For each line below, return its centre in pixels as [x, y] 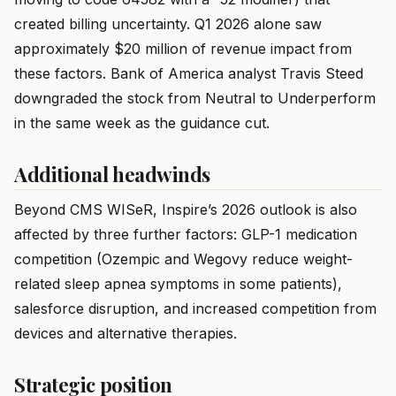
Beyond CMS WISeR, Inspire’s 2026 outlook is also [186, 210]
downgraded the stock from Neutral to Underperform [195, 99]
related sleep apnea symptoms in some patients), [178, 284]
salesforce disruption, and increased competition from [195, 309]
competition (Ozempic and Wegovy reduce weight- [183, 259]
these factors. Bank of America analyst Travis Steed [189, 74]
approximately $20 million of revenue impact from [183, 49]
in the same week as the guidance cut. [142, 123]
